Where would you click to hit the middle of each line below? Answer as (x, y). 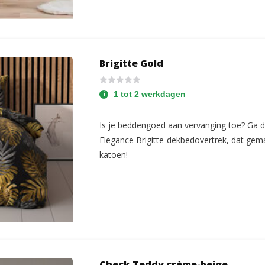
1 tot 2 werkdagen (150, 94)
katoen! (114, 154)
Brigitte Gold (132, 63)
